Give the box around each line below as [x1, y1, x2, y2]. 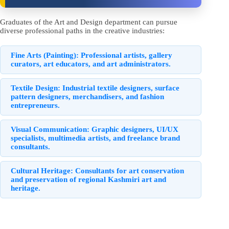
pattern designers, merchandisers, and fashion [11, 93, 164, 101]
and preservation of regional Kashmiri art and [11, 175, 166, 184]
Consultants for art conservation [73, 167, 184, 175]
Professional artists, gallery [79, 51, 172, 59]
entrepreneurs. [11, 101, 60, 109]
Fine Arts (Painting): [11, 51, 79, 59]
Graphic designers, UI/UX [89, 125, 178, 133]
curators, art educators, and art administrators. [11, 60, 171, 68]
